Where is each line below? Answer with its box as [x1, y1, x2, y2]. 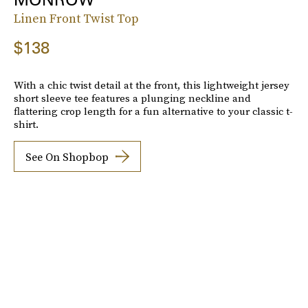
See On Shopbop [25, 148, 109, 164]
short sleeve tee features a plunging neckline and [14, 91, 251, 106]
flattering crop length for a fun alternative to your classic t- [14, 104, 293, 119]
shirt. [14, 117, 38, 132]
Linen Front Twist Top [14, 10, 139, 27]
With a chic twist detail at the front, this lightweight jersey [14, 78, 289, 93]
